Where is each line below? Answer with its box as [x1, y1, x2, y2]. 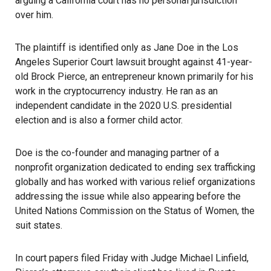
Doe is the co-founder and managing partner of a [15, 147, 219, 158]
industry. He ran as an [126, 85, 218, 97]
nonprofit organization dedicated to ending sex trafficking [15, 162, 255, 173]
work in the [15, 85, 64, 97]
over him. [15, 9, 53, 21]
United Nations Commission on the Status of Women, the [15, 205, 255, 217]
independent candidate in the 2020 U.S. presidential [15, 100, 232, 111]
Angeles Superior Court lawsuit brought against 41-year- [15, 56, 252, 68]
